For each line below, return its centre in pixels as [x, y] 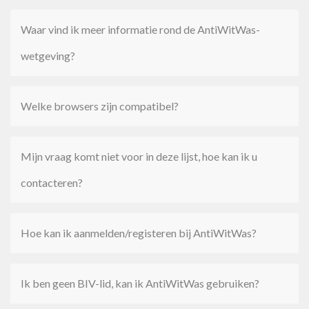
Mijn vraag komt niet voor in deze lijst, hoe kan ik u [139, 156]
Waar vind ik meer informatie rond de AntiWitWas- [140, 29]
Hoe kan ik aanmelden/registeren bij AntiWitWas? [139, 233]
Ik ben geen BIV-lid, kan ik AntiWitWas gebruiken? [140, 283]
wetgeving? [48, 56]
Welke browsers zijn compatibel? [100, 106]
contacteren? [52, 182]
